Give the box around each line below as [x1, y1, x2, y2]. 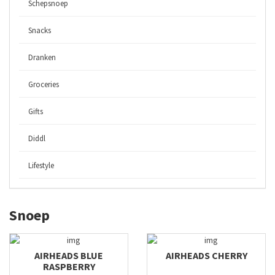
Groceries [28, 79, 59, 90]
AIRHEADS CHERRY [165, 249, 247, 261]
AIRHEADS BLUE [34, 249, 103, 261]
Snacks [28, 25, 51, 36]
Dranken [28, 52, 56, 63]
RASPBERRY [42, 260, 95, 273]
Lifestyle [28, 160, 54, 171]
